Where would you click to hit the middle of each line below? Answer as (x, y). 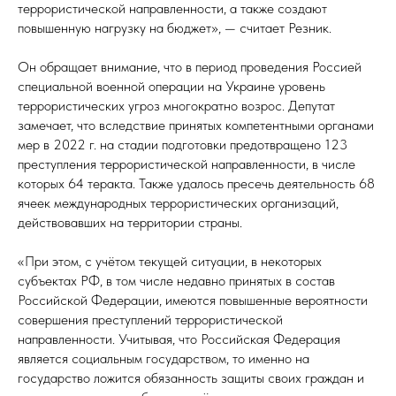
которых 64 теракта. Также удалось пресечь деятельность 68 (196, 183)
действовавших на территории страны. (130, 222)
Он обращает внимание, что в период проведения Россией (190, 67)
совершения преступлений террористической (150, 320)
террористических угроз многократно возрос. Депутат (176, 106)
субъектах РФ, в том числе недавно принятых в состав (176, 281)
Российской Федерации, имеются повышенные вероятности (193, 300)
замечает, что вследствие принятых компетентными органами (196, 125)
